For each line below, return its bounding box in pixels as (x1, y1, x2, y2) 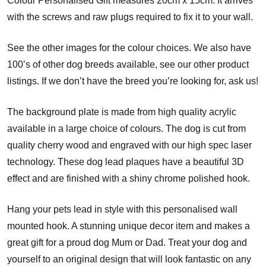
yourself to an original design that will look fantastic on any (7, 254, 251, 264)
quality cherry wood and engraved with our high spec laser (7, 140, 252, 150)
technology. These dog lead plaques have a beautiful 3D (7, 156, 244, 167)
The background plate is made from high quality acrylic (7, 106, 236, 117)
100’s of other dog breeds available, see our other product (7, 59, 249, 69)
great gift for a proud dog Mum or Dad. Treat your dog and (7, 237, 247, 248)
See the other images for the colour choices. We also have (7, 42, 251, 53)
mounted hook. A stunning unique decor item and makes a (7, 220, 250, 231)
